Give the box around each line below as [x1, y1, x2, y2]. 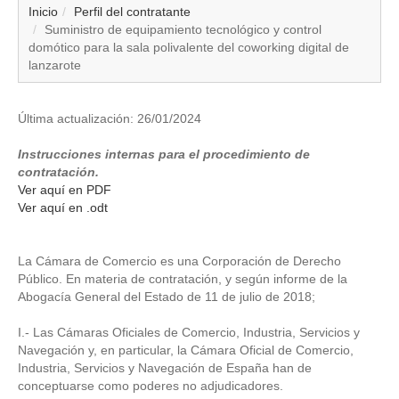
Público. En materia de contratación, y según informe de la [18, 271, 347, 286]
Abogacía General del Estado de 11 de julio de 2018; [18, 289, 315, 304]
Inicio [28, 4, 58, 19]
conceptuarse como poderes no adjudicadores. [18, 378, 283, 393]
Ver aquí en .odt [18, 199, 108, 215]
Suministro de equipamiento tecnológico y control [45, 21, 322, 37]
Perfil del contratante [74, 4, 191, 19]
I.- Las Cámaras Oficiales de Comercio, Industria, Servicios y [18, 324, 360, 339]
